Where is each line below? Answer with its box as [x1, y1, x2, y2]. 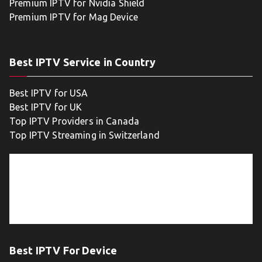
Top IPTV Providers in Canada [9, 116, 140, 127]
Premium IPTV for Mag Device [9, 12, 139, 23]
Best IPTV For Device [9, 244, 117, 257]
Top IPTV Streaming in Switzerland [9, 130, 160, 141]
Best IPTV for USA [9, 88, 88, 99]
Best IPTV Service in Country [9, 56, 156, 68]
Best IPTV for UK [9, 102, 82, 113]
